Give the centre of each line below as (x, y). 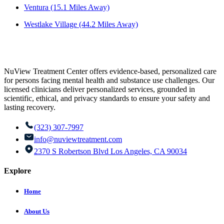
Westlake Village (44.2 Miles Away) (81, 24)
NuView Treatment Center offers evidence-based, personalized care (110, 71)
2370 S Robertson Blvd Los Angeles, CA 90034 (110, 151)
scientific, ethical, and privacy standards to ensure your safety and (107, 98)
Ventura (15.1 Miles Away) (67, 7)
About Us (37, 211)
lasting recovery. (30, 107)
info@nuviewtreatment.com (78, 139)
